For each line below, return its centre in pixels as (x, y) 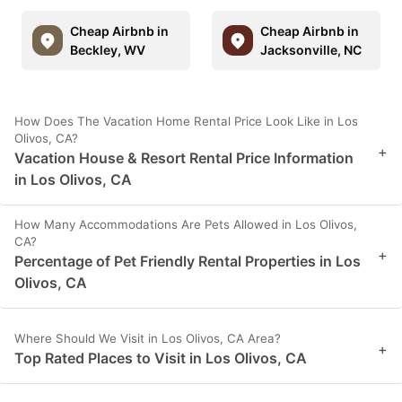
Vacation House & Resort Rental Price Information (184, 157)
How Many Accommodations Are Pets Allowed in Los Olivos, (186, 224)
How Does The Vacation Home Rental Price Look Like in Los (186, 121)
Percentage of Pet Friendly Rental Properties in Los (188, 261)
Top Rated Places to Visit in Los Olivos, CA (161, 358)
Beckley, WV (108, 49)
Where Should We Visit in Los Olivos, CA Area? (148, 338)
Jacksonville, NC (311, 49)
